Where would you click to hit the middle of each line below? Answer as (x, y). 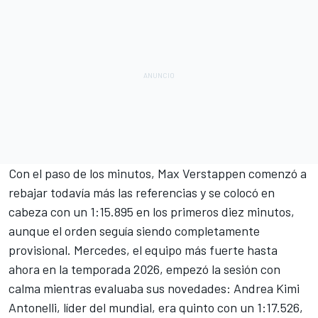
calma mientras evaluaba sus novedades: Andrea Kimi (154, 288)
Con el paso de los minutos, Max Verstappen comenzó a (158, 173)
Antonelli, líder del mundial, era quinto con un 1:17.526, (156, 307)
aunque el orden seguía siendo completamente (134, 230)
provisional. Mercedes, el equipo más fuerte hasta (143, 250)
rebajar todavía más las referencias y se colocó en (142, 192)
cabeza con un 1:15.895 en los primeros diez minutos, (152, 211)
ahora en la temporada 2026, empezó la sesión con (144, 269)
